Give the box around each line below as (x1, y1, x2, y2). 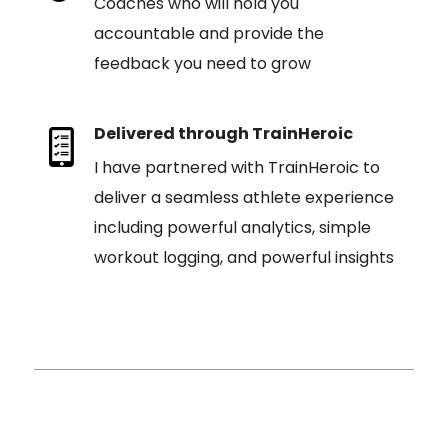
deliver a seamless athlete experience (93, 186, 394, 209)
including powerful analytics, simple (93, 216, 371, 239)
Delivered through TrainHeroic (93, 122, 353, 145)
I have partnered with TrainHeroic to (93, 156, 380, 179)
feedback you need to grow (93, 52, 311, 75)
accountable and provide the (93, 22, 324, 45)
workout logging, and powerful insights (93, 246, 394, 269)
